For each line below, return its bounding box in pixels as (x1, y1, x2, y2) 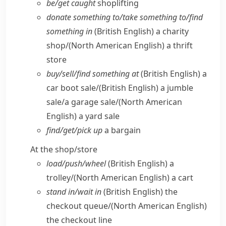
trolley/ (46, 172, 74, 183)
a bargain (102, 125, 141, 136)
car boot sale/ (46, 82, 99, 93)
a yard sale (77, 110, 120, 122)
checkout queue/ (46, 200, 111, 211)
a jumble (158, 82, 193, 93)
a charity (154, 26, 189, 37)
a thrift (164, 40, 193, 51)
